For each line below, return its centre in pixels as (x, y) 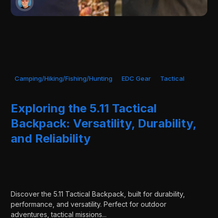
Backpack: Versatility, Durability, (104, 124)
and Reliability (51, 139)
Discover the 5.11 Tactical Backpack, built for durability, (98, 194)
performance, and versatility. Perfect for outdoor (89, 204)
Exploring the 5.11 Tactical (84, 109)
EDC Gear (136, 78)
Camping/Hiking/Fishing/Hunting (64, 78)
